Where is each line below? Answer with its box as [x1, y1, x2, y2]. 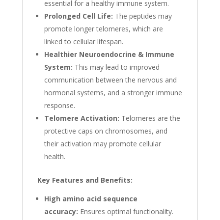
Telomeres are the [119, 113, 180, 123]
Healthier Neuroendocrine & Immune [44, 50, 174, 59]
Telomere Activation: [44, 113, 119, 123]
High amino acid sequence [44, 194, 137, 204]
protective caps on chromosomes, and [44, 126, 167, 136]
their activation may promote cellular [44, 139, 161, 149]
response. [44, 101, 75, 110]
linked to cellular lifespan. [44, 37, 123, 47]
